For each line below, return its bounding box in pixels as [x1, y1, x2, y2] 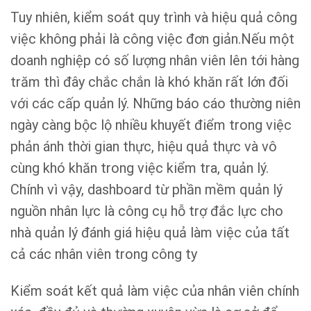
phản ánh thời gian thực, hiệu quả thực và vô [10, 138, 277, 155]
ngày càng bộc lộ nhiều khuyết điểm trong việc [10, 117, 292, 133]
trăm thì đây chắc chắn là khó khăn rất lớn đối [10, 74, 288, 90]
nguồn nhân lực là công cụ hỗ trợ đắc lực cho [10, 203, 283, 219]
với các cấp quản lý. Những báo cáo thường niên [10, 95, 301, 112]
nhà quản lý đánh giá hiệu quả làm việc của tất [10, 224, 289, 241]
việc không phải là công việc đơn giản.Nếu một [10, 31, 294, 47]
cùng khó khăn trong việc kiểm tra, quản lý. [10, 160, 269, 176]
